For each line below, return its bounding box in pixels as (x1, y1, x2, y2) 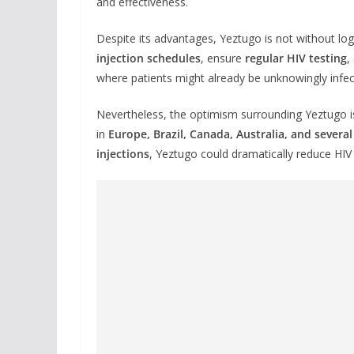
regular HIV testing (245, 50, 347, 66)
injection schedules (96, 50, 201, 66)
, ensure (201, 50, 245, 66)
